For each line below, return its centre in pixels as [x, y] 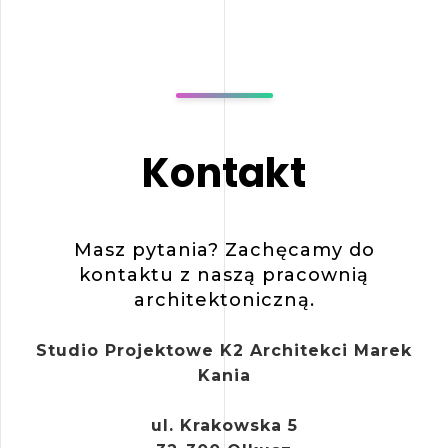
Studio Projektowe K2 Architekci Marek [224, 351]
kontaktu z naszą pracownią [224, 275]
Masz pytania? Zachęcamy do [224, 250]
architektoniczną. [224, 300]
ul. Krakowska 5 [224, 426]
